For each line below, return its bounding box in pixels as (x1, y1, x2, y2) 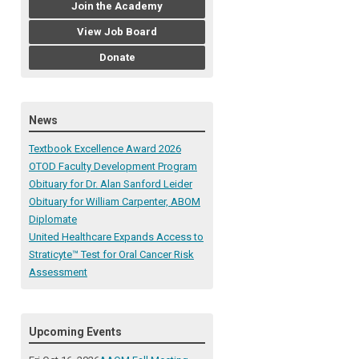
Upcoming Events (29, 325, 122, 339)
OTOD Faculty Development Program (29, 160, 197, 173)
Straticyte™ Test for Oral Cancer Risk (29, 248, 194, 261)
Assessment (29, 266, 87, 279)
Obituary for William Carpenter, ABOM (29, 196, 200, 208)
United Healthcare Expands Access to (29, 231, 204, 244)
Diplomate (29, 213, 77, 226)
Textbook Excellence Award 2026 (29, 143, 181, 155)
